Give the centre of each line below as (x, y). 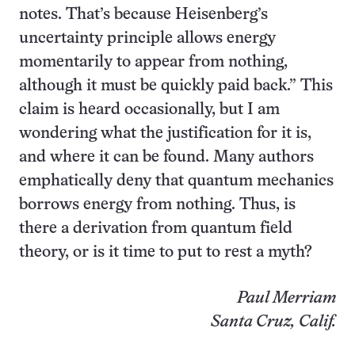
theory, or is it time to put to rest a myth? (166, 252)
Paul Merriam (286, 298)
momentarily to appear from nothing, (153, 62)
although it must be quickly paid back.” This (176, 86)
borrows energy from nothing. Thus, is (157, 205)
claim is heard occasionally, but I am (149, 110)
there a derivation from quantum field (156, 229)
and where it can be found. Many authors (166, 157)
